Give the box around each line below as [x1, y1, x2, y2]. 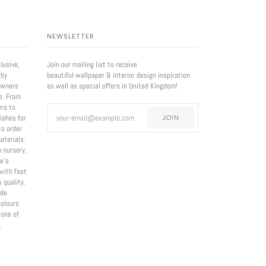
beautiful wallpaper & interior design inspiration [47, 70, 190, 81]
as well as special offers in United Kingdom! [47, 81, 178, 91]
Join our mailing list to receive [47, 59, 137, 70]
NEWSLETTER [47, 31, 94, 42]
